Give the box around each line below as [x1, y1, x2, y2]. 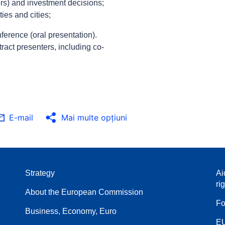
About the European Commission [25, 187, 143, 196]
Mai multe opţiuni [61, 112, 127, 123]
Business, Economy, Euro [25, 206, 117, 215]
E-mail [9, 112, 33, 123]
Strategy [25, 168, 55, 177]
